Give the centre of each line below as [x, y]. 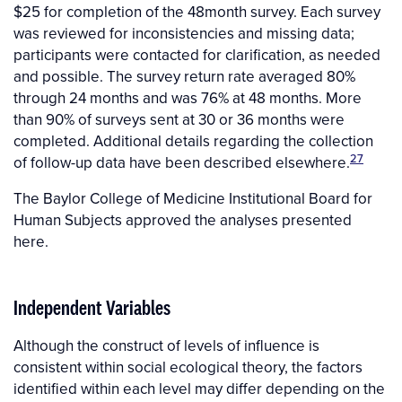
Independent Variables [92, 308]
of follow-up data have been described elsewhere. [182, 163]
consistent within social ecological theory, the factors [188, 367]
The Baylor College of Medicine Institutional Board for [193, 199]
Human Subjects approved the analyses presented [183, 220]
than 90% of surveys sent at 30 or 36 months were [179, 120]
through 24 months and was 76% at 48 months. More [188, 98]
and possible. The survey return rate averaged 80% [184, 77]
